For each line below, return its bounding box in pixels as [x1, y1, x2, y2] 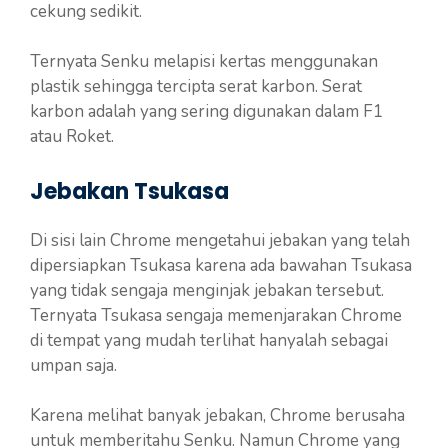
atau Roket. [30, 125, 114, 149]
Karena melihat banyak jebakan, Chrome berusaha [30, 404, 405, 428]
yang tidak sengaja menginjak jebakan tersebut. [30, 278, 384, 302]
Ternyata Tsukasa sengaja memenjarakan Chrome [30, 303, 402, 327]
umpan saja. [30, 353, 117, 377]
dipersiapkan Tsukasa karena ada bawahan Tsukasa [30, 253, 412, 277]
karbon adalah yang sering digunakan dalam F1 [30, 100, 383, 124]
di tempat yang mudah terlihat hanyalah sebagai [30, 328, 388, 352]
